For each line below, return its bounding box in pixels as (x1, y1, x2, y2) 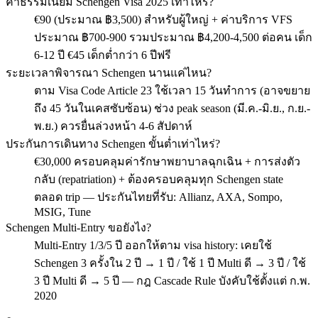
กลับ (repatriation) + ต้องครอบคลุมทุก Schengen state (34, 172, 283, 185)
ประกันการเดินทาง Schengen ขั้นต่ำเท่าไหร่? (6, 137, 220, 150)
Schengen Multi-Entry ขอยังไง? (6, 221, 151, 234)
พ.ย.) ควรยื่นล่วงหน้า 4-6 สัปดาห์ (34, 119, 192, 132)
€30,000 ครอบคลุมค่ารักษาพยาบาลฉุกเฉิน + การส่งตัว (34, 155, 300, 168)
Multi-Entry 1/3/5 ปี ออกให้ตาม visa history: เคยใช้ (34, 238, 272, 251)
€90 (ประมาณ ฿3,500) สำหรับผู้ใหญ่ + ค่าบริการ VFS (34, 13, 292, 26)
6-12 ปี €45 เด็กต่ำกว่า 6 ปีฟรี (34, 48, 171, 61)
